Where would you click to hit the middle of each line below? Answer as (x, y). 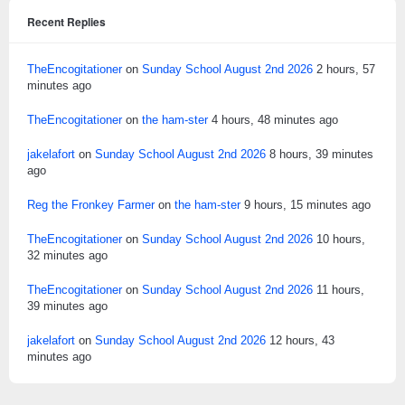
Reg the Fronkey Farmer (91, 205)
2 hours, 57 (346, 70)
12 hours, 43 (302, 341)
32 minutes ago (67, 256)
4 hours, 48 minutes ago (275, 120)
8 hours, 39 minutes (321, 155)
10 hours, (341, 240)
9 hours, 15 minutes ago (307, 205)
